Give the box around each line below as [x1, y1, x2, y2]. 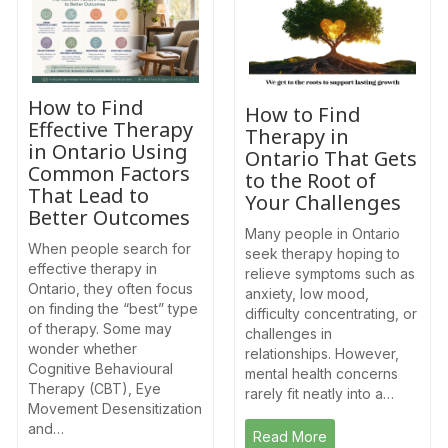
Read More [253, 428, 327, 446]
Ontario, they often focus [28, 279, 193, 297]
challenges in [245, 325, 332, 343]
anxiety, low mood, [245, 285, 369, 303]
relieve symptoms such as [245, 265, 415, 283]
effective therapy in [28, 259, 157, 277]
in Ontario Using [28, 137, 188, 165]
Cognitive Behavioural [28, 359, 173, 377]
